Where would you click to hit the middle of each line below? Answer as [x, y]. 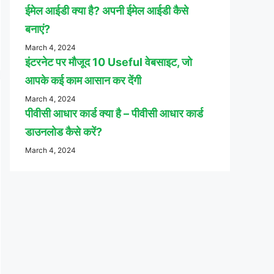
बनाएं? [38, 29]
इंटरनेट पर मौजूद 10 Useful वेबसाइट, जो [109, 62]
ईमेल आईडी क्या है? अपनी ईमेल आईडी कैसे [107, 10]
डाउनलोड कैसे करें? [64, 131]
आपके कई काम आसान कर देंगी [83, 80]
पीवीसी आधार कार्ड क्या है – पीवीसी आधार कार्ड [114, 113]
